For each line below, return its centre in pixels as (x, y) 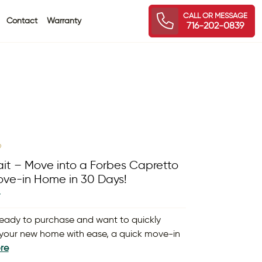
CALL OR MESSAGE (215, 15)
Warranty (64, 21)
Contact (22, 21)
